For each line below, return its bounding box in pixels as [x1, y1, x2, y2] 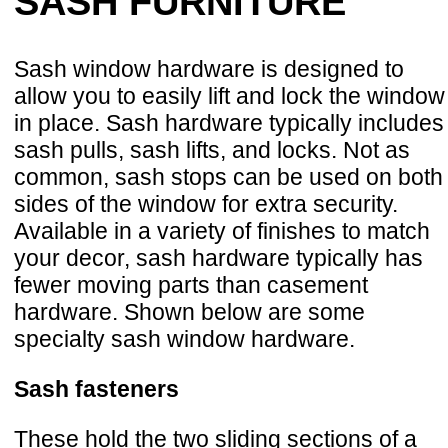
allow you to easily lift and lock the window [14, 83, 445, 110]
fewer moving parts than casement [14, 272, 368, 299]
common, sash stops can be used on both [14, 164, 443, 191]
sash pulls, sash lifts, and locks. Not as [14, 137, 410, 164]
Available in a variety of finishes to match [14, 218, 430, 245]
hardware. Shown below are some [14, 299, 365, 326]
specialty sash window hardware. [14, 326, 355, 353]
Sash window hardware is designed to [14, 56, 404, 83]
